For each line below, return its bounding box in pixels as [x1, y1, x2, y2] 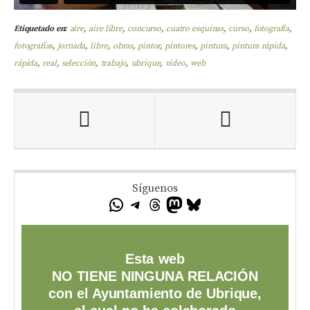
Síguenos [132, 181, 178, 195]
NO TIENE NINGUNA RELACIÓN [52, 268, 258, 284]
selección [61, 57, 96, 69]
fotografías [14, 40, 53, 51]
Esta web [125, 250, 185, 266]
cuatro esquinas [166, 23, 224, 34]
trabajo [100, 57, 127, 69]
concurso [127, 23, 161, 34]
